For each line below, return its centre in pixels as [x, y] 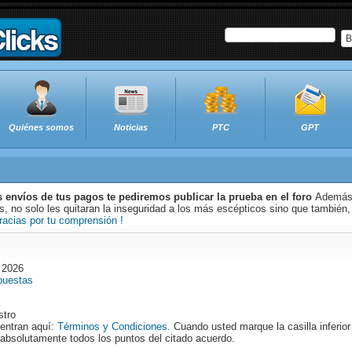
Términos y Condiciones [112, 326]
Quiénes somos [41, 127]
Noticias [131, 127]
